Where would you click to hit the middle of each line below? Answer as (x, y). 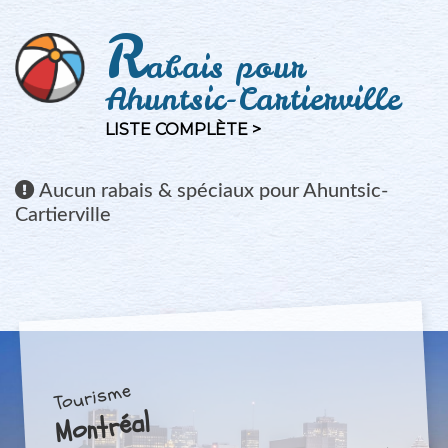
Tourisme (92, 396)
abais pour (226, 67)
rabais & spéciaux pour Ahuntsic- (242, 191)
